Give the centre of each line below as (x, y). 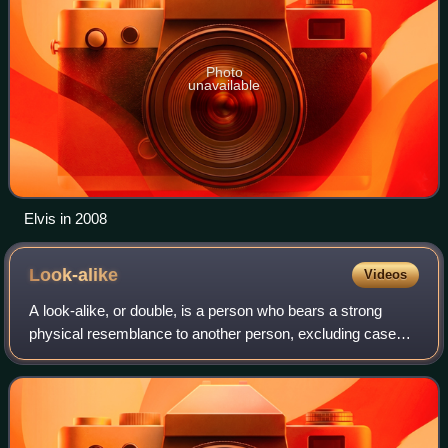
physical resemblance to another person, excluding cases (217, 333)
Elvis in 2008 (65, 218)
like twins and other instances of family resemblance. (201, 356)
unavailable (224, 84)
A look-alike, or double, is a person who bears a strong (206, 310)
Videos (385, 274)
